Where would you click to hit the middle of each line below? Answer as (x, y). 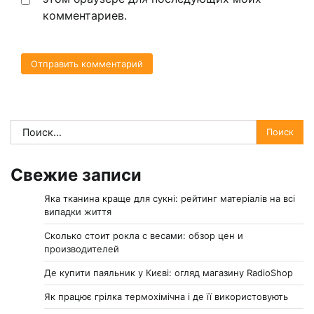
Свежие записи (76, 175)
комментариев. (85, 16)
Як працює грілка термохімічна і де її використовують (166, 296)
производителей (82, 248)
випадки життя (78, 211)
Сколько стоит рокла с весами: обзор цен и (144, 235)
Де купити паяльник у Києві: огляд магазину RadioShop (169, 272)
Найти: (28, 127)
